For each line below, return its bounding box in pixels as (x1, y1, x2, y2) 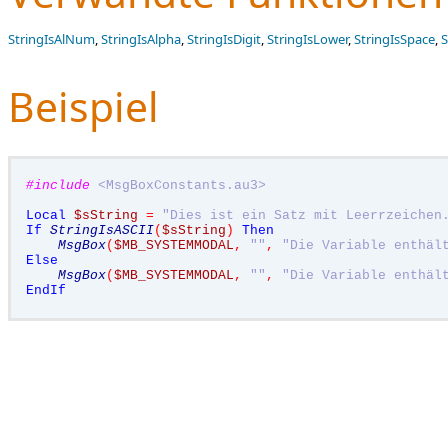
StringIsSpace (354, 30, 435, 48)
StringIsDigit (187, 30, 261, 48)
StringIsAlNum (8, 30, 95, 48)
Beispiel (8, 78, 159, 134)
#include (26, 178, 90, 193)
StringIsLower (267, 30, 348, 48)
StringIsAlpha (101, 30, 181, 48)
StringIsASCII (50, 223, 154, 238)
